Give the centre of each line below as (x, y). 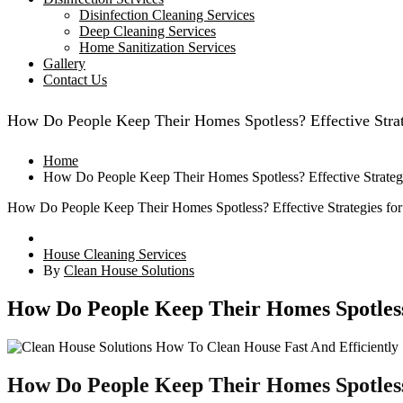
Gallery (64, 63)
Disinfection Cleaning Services (167, 15)
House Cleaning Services (115, 254)
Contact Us (75, 80)
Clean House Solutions (129, 270)
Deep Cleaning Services (148, 31)
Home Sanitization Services (157, 47)
